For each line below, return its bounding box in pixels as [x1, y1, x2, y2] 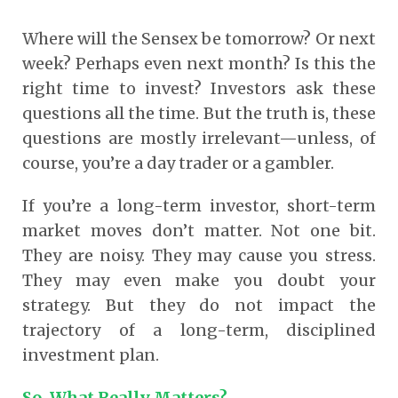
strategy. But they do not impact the [22, 294, 376, 315]
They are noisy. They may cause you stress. [22, 244, 376, 266]
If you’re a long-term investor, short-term [22, 195, 376, 216]
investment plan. [22, 344, 159, 365]
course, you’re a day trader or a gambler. [22, 152, 334, 173]
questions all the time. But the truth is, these [22, 102, 376, 123]
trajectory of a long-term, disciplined [22, 319, 376, 340]
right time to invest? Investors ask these [22, 77, 376, 99]
